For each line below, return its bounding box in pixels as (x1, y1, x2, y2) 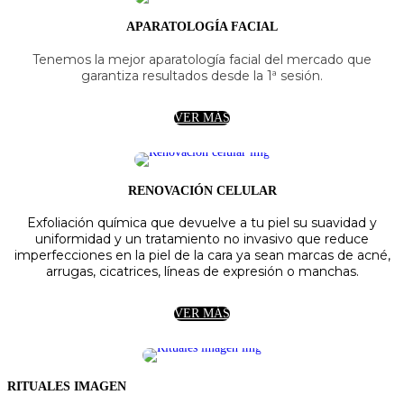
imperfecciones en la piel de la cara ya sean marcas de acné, (14, 247, 390, 264)
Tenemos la (32, 51, 108, 69)
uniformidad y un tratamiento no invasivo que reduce (35, 231, 369, 248)
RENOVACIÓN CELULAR (127, 183, 277, 197)
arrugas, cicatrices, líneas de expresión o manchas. (45, 263, 359, 280)
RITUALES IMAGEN (7, 379, 126, 393)
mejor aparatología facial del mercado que (108, 51, 372, 69)
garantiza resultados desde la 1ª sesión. (81, 68, 323, 85)
